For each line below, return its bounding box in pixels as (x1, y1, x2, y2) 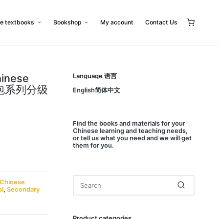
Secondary (6, 185, 40, 193)
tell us (81, 133, 99, 142)
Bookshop (53, 18, 82, 26)
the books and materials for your (86, 119, 186, 127)
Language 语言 (73, 71, 117, 80)
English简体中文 (73, 86, 121, 94)
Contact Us (145, 18, 177, 26)
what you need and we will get (99, 133, 192, 142)
